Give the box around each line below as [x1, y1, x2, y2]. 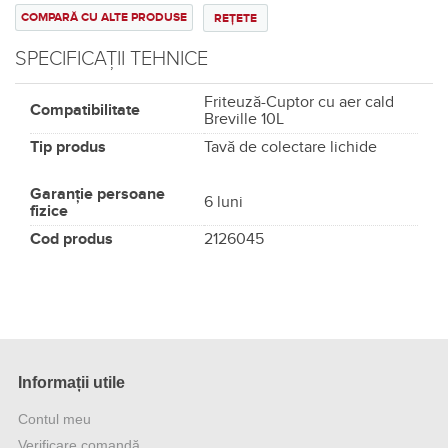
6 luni [204, 191, 243, 212]
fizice [30, 200, 68, 221]
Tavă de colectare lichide [204, 136, 377, 157]
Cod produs [30, 228, 113, 249]
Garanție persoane [30, 183, 165, 204]
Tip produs [30, 136, 106, 157]
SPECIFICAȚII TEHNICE [15, 46, 208, 71]
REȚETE [214, 10, 257, 26]
